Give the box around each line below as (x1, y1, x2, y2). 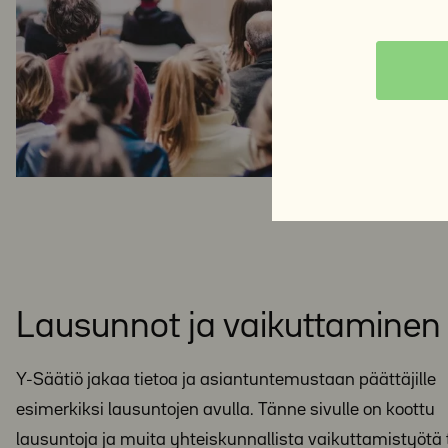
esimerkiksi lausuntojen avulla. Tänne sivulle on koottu (16, 402, 435, 418)
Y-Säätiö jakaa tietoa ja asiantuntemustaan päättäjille (16, 372, 436, 388)
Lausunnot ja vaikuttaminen (16, 311, 441, 343)
